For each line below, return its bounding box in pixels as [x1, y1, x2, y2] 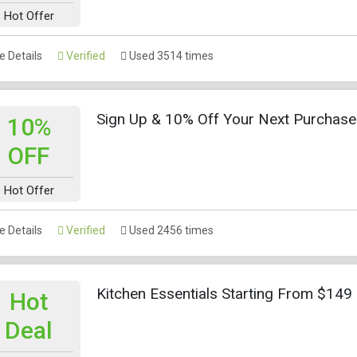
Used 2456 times [127, 223, 214, 237]
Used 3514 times [127, 49, 214, 62]
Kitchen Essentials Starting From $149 [96, 284, 352, 303]
